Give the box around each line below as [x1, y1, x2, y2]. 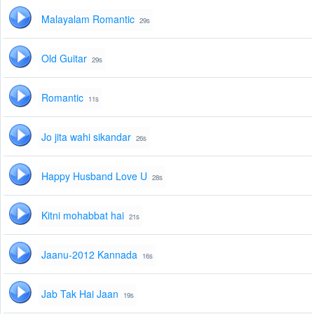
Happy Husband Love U [41, 169, 147, 184]
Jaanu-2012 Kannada [41, 247, 137, 262]
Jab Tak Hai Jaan [41, 287, 118, 301]
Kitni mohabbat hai [41, 208, 124, 223]
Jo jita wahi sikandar [41, 130, 131, 144]
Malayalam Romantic [41, 12, 135, 27]
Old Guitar [41, 51, 87, 66]
